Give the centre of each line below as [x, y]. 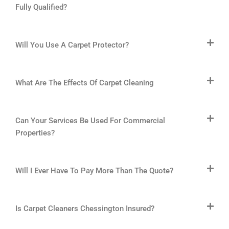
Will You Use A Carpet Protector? [72, 45]
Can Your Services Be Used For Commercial [90, 121]
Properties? [35, 133]
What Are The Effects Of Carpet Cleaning [85, 83]
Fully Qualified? [41, 7]
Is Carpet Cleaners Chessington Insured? [85, 209]
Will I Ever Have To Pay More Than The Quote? [94, 171]
